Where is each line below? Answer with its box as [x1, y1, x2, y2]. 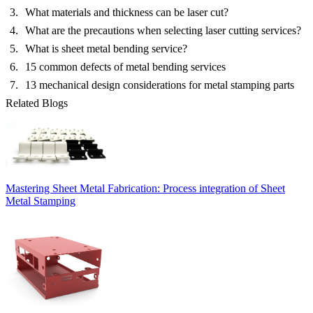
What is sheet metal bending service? [25, 43, 187, 55]
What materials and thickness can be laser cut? [25, 6, 228, 19]
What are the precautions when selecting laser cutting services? [25, 24, 301, 37]
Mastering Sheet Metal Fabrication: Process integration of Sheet [6, 182, 285, 195]
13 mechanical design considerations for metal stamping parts [25, 79, 294, 92]
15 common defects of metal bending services [25, 61, 226, 73]
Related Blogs [6, 97, 68, 110]
